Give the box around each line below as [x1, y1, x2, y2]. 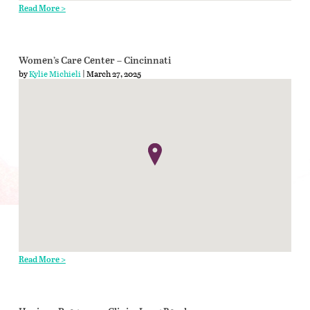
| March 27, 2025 [80, 66, 141, 80]
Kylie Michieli [28, 66, 81, 80]
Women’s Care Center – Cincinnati [18, 55, 171, 66]
